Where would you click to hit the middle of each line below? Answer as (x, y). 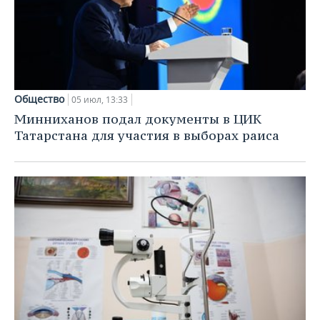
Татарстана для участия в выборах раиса (147, 136)
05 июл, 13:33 (100, 100)
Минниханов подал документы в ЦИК (138, 119)
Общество (39, 99)
